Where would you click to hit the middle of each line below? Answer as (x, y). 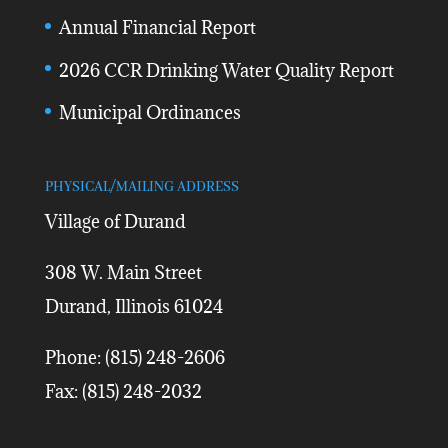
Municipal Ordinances (149, 113)
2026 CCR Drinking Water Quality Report (226, 70)
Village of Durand (115, 222)
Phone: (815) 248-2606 (134, 358)
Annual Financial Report (157, 28)
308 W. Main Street (123, 273)
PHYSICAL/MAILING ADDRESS (141, 187)
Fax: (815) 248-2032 (123, 392)
